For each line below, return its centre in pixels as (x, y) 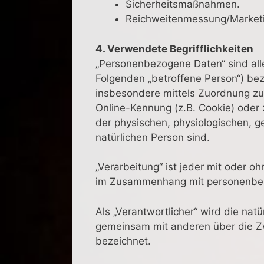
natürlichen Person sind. (153, 137)
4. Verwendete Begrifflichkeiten (174, 49)
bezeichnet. (123, 241)
